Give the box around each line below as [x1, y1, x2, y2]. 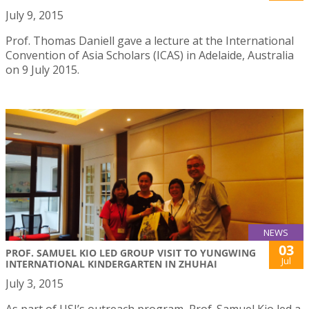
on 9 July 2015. [6, 62, 79, 78]
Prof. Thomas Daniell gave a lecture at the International [6, 33, 294, 49]
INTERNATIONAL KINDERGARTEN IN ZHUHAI [6, 257, 217, 270]
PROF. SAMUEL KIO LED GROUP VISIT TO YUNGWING [6, 246, 256, 259]
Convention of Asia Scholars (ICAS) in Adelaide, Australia [6, 48, 294, 63]
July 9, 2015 [6, 8, 63, 23]
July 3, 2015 [6, 275, 63, 291]
